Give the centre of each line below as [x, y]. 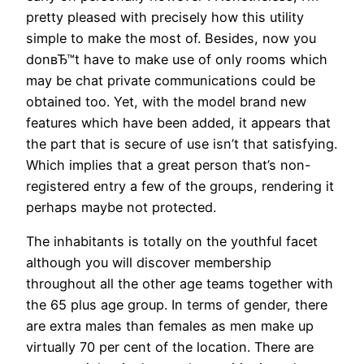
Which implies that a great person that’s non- [169, 165]
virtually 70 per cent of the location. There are [170, 347]
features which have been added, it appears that [178, 123]
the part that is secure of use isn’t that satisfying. [182, 144]
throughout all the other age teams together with [180, 284]
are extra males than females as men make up [170, 326]
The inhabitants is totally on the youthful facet [172, 242]
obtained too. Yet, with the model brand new [166, 102]
